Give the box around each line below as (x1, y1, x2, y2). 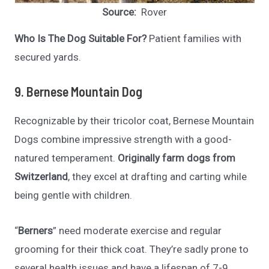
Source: (102, 6, 139, 19)
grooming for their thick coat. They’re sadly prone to (14, 243, 249, 255)
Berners (18, 224, 53, 237)
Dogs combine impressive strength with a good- (14, 133, 232, 146)
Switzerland (14, 171, 68, 183)
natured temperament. (14, 152, 118, 165)
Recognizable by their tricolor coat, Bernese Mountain (14, 115, 255, 127)
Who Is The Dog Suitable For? (14, 32, 147, 45)
